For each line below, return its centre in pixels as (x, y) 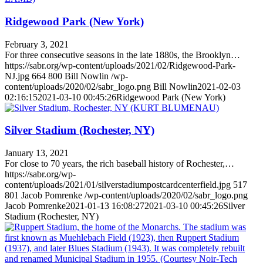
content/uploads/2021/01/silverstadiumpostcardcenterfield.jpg (118, 185)
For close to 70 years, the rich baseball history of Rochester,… (119, 163)
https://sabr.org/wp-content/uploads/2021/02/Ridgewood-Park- (120, 65)
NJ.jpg (17, 76)
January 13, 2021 (37, 153)
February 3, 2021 (37, 44)
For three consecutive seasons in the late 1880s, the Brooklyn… (122, 55)
